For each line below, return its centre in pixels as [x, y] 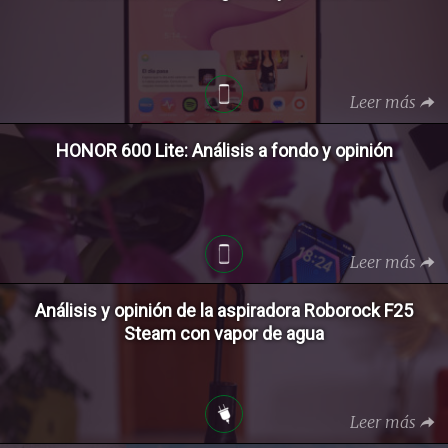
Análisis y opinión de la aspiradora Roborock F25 [224, 310]
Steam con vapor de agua [224, 333]
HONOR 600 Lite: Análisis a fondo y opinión [224, 150]
